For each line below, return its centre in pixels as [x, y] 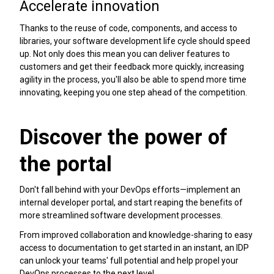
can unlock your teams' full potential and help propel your [129, 261]
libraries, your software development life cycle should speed [135, 41]
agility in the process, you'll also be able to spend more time [133, 80]
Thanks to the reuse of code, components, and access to [128, 28]
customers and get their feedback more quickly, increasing [132, 67]
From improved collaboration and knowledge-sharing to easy [136, 235]
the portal [66, 164]
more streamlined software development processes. [122, 216]
